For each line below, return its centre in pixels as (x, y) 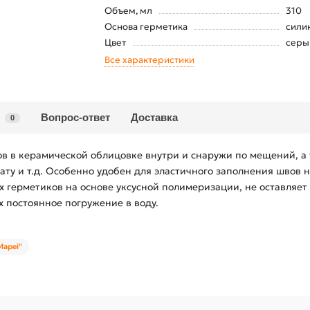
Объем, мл (128, 11)
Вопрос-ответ (75, 117)
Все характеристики (149, 60)
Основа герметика (146, 27)
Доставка (154, 117)
